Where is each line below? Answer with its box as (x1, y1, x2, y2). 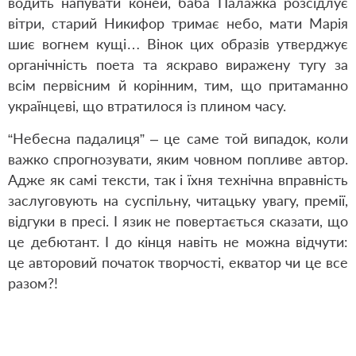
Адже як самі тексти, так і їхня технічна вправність (8, 171, 348, 188)
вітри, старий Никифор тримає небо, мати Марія (8, 14, 348, 32)
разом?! (8, 274, 58, 292)
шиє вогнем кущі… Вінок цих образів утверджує (8, 35, 348, 52)
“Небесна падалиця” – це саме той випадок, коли (8, 130, 348, 147)
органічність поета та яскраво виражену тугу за (8, 56, 348, 73)
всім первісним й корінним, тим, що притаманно (8, 76, 348, 94)
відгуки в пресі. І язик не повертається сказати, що (8, 212, 348, 230)
